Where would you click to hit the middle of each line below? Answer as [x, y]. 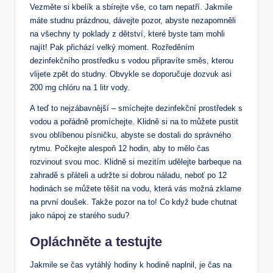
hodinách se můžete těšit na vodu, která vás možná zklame [136, 188]
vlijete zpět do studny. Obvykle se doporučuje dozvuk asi [131, 74]
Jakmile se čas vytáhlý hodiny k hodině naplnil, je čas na [131, 264]
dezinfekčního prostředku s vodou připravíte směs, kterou [132, 60]
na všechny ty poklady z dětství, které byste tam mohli [127, 34]
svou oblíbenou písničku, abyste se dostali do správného [130, 135]
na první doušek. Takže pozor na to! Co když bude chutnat [133, 202]
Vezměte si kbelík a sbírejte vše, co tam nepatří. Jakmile [131, 7]
